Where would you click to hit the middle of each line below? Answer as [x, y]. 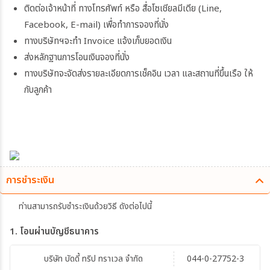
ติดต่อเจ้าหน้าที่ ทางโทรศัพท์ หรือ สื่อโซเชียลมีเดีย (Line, [123, 9]
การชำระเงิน [30, 180]
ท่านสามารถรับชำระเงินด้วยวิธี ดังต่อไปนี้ [85, 206]
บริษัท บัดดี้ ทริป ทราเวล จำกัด [93, 259]
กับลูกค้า [38, 90]
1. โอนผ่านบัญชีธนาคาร [54, 232]
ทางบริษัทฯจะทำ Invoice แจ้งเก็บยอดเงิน [98, 41]
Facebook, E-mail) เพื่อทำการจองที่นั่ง [96, 25]
